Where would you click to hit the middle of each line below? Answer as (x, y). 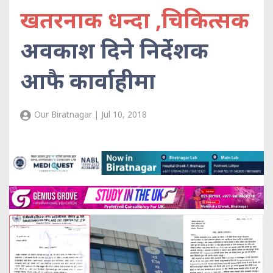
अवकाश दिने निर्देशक (114, 51)
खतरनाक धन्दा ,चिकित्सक (135, 20)
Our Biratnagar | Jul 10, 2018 (89, 115)
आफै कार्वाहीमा (88, 81)
